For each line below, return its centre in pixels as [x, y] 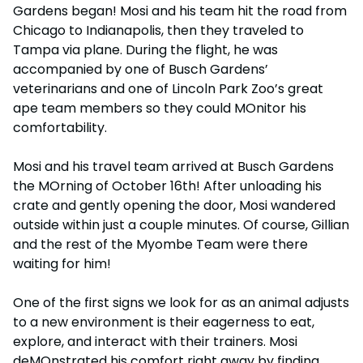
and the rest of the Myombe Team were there [160, 244]
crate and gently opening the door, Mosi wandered [174, 205]
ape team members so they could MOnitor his [160, 108]
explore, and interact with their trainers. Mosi [155, 341]
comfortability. [60, 127]
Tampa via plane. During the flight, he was [145, 49]
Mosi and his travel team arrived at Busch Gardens [173, 166]
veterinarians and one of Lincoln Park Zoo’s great [168, 88]
